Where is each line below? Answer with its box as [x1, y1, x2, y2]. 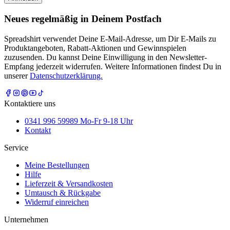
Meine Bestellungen [25, 160, 89, 169]
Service [4, 143, 28, 152]
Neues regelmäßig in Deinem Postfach [4, 13, 162, 25]
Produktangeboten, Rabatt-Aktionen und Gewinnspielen [4, 43, 186, 52]
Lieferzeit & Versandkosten [25, 179, 113, 188]
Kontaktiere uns [4, 99, 55, 108]
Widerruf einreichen [25, 197, 89, 206]
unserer [4, 71, 30, 80]
